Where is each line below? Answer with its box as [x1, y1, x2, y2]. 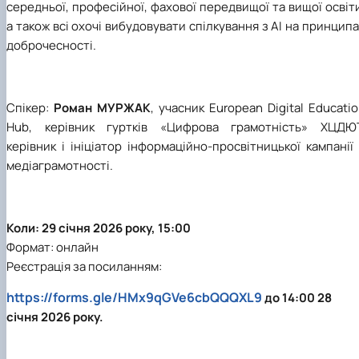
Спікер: [6, 99, 54, 116]
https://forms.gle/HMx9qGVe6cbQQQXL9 [6, 288, 262, 306]
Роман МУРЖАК [54, 99, 151, 116]
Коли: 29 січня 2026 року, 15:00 [6, 219, 191, 236]
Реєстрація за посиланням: [6, 257, 162, 275]
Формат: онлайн [6, 238, 99, 256]
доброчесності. [6, 36, 96, 54]
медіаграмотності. [6, 156, 113, 174]
